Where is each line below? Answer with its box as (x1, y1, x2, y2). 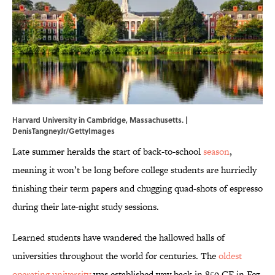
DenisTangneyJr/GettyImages (12, 125, 115, 137)
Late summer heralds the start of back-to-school (12, 145, 203, 158)
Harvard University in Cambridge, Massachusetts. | (12, 114, 188, 126)
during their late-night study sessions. (12, 200, 159, 214)
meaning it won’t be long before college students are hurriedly (12, 163, 257, 177)
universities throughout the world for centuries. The (12, 249, 219, 263)
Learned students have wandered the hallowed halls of (12, 231, 225, 244)
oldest (219, 249, 242, 263)
